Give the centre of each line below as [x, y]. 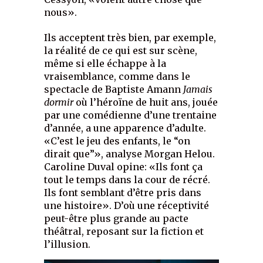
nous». [61, 13]
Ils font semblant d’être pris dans [123, 193]
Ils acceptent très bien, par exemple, [130, 38]
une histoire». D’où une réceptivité [127, 206]
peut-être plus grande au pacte [117, 219]
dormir [60, 102]
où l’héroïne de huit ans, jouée [147, 102]
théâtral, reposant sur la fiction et [124, 232]
